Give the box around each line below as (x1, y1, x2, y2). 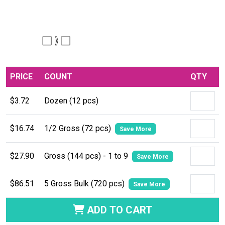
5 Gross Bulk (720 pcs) (44, 178, 127, 188)
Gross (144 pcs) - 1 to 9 (44, 151, 130, 161)
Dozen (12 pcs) (44, 95, 98, 105)
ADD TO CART (84, 203, 152, 216)
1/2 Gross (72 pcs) (44, 123, 113, 133)
